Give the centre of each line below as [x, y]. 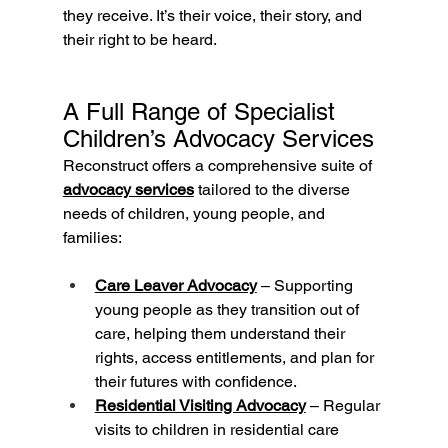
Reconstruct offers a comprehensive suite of [219, 166]
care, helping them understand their [221, 334]
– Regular [344, 406]
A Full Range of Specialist [202, 112]
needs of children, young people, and [195, 214]
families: [92, 238]
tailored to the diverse [273, 190]
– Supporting [306, 286]
